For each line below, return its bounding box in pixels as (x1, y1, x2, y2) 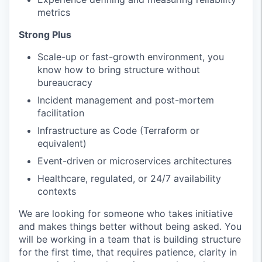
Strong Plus (19, 28, 71, 40)
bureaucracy (37, 76, 92, 88)
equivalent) (37, 137, 87, 149)
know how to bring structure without (37, 63, 200, 75)
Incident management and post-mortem (37, 94, 214, 106)
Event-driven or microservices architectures (37, 154, 232, 167)
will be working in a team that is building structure (19, 233, 241, 245)
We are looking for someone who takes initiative (19, 207, 233, 219)
